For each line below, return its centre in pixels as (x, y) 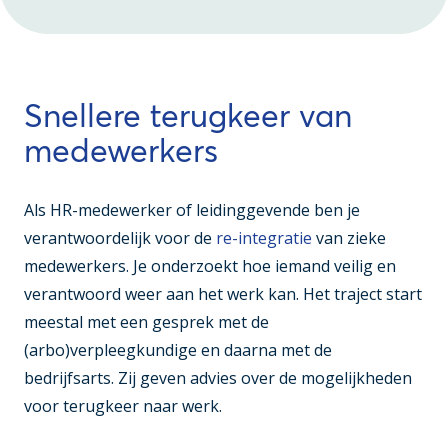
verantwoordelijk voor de (120, 238)
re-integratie (264, 238)
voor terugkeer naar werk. (123, 406)
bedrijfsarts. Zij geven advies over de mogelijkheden (218, 378)
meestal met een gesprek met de (146, 322)
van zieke (349, 238)
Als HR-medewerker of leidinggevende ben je (192, 210)
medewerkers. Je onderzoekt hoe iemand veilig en (210, 266)
